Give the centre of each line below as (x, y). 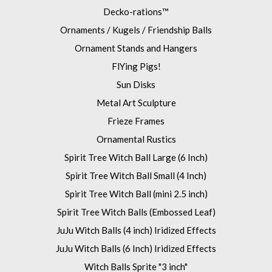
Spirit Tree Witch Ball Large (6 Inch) (136, 158)
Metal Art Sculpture (136, 103)
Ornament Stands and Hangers (136, 48)
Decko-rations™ (136, 12)
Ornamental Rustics (136, 139)
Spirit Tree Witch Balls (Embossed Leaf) (136, 212)
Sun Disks (136, 85)
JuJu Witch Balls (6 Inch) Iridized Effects (136, 249)
